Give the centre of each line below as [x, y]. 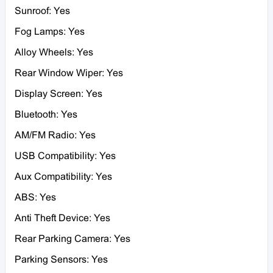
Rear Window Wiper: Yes [69, 73]
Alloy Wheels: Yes [54, 52]
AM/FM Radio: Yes [55, 135]
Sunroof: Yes [42, 11]
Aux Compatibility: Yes [63, 177]
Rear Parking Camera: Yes [73, 239]
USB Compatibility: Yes [65, 156]
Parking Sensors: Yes [61, 260]
